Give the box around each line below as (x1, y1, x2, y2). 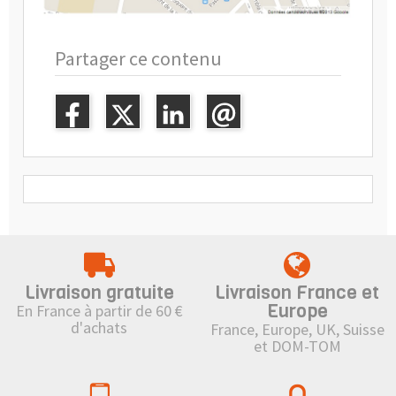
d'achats (71, 316, 127, 338)
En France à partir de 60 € (15, 300, 183, 321)
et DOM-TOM (253, 335, 341, 356)
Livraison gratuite (24, 279, 174, 305)
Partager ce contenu (55, 45, 222, 71)
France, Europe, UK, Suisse (209, 318, 385, 339)
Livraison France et (215, 279, 379, 305)
